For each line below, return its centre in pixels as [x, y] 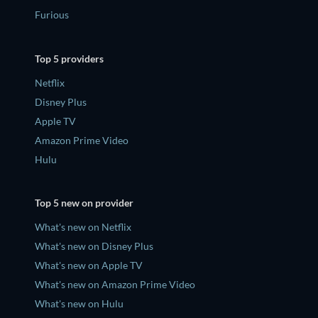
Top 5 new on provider [84, 203]
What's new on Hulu [79, 304]
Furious [52, 15]
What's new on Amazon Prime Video [115, 285]
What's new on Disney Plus [94, 246]
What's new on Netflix [83, 227]
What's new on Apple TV [89, 265]
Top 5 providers [69, 58]
